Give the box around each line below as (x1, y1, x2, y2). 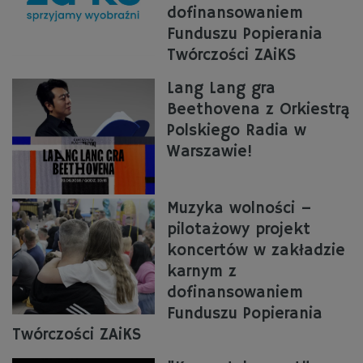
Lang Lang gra (166, 78, 275, 99)
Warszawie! (166, 141, 253, 162)
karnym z (166, 261, 237, 282)
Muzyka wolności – (166, 198, 312, 219)
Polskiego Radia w (166, 120, 306, 141)
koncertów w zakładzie (166, 240, 345, 261)
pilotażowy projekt (166, 219, 310, 240)
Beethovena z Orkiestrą (166, 99, 350, 120)
